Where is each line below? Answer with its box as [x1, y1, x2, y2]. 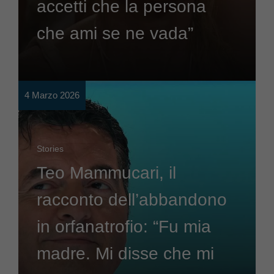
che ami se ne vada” [37, 24, 193, 43]
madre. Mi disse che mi [37, 244, 214, 264]
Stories [37, 144, 64, 154]
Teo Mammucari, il [37, 163, 176, 183]
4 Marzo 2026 [24, 90, 80, 101]
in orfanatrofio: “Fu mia [37, 217, 211, 237]
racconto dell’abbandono [37, 190, 227, 210]
